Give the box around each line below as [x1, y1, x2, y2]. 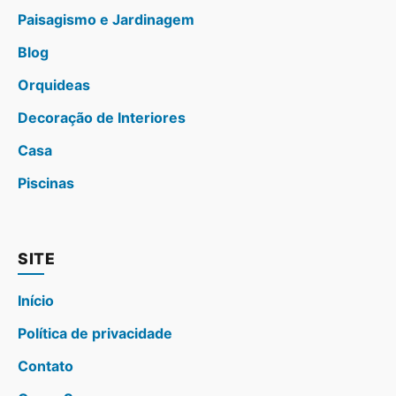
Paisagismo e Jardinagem [18, 11, 194, 29]
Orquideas [18, 76, 90, 95]
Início [18, 292, 54, 310]
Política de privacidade [18, 324, 172, 343]
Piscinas [18, 174, 74, 193]
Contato [18, 357, 73, 376]
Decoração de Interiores [18, 109, 186, 127]
